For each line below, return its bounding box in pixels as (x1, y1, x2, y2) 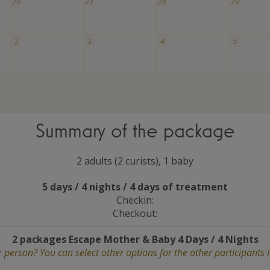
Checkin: (116, 193, 154, 207)
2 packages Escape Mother (11, 232, 142, 246)
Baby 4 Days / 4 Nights (149, 232, 259, 246)
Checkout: (113, 206, 157, 220)
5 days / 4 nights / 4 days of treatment (42, 180, 228, 193)
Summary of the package (35, 118, 235, 142)
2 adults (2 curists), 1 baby (77, 154, 193, 168)
